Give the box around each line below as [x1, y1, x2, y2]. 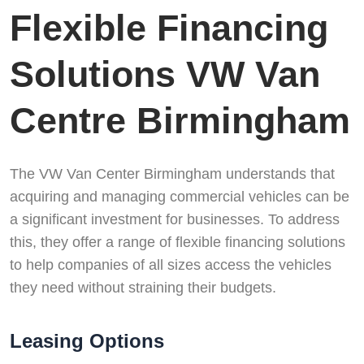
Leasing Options [10, 330, 164, 353]
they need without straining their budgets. [10, 279, 276, 297]
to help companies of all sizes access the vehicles [10, 257, 331, 274]
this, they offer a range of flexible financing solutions [10, 234, 345, 251]
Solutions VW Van [10, 53, 320, 95]
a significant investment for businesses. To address [10, 211, 340, 228]
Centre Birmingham [10, 99, 350, 141]
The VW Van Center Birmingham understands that [10, 166, 335, 183]
